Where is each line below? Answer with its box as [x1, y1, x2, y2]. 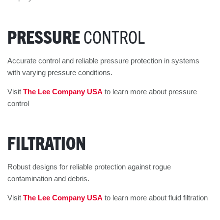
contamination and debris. [7, 174, 89, 183]
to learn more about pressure [103, 87, 197, 96]
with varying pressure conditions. [7, 68, 112, 77]
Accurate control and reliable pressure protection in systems [7, 56, 199, 65]
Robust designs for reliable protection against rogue [7, 163, 171, 171]
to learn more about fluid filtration [103, 193, 208, 202]
